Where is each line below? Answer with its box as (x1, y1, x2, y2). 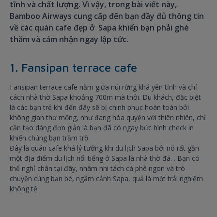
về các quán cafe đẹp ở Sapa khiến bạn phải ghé (10, 22, 189, 33)
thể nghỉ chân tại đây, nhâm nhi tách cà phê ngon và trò (10, 164, 185, 173)
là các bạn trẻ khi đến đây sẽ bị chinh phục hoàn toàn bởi (10, 103, 189, 112)
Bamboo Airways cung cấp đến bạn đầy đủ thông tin (10, 11, 204, 22)
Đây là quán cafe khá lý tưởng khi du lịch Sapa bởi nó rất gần (10, 143, 199, 153)
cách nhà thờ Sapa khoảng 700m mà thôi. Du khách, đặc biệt (10, 93, 201, 102)
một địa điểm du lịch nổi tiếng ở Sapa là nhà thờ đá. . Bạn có (10, 154, 200, 163)
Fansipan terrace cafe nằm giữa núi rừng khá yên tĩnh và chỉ (10, 82, 197, 92)
